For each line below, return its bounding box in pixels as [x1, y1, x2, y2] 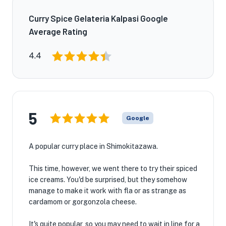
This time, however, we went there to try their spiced [29, 164, 197, 173]
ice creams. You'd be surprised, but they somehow [29, 176, 187, 184]
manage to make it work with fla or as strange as [29, 187, 186, 195]
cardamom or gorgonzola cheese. [29, 198, 137, 206]
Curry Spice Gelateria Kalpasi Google [29, 13, 168, 23]
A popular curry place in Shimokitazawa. [29, 142, 158, 150]
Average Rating [29, 26, 87, 36]
